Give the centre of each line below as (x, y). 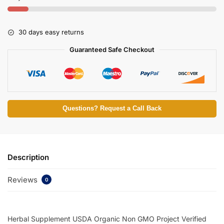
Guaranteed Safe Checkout (112, 50)
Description (28, 157)
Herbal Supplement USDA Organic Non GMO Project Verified (107, 218)
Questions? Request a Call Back (112, 109)
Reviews (23, 180)
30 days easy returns (51, 32)
